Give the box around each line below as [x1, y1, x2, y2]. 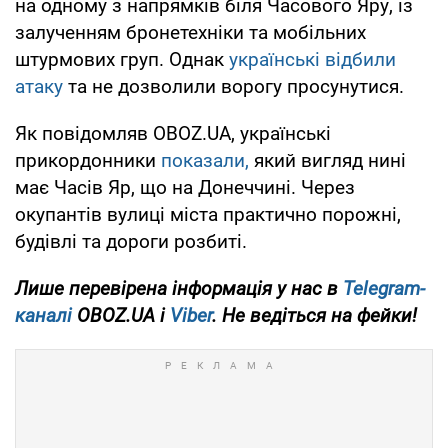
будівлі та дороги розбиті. [15, 230, 247, 254]
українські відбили [229, 48, 396, 72]
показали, [161, 149, 249, 173]
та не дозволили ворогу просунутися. [63, 75, 404, 99]
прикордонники [15, 149, 161, 173]
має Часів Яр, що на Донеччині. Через [15, 176, 355, 200]
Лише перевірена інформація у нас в [15, 277, 343, 301]
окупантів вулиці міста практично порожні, [15, 203, 401, 227]
